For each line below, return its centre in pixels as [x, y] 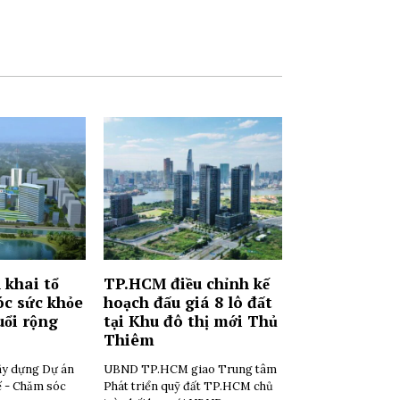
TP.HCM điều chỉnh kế [187, 283]
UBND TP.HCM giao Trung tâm [190, 369]
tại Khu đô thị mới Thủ [191, 321]
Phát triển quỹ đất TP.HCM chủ [188, 386]
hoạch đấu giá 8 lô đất [188, 302]
